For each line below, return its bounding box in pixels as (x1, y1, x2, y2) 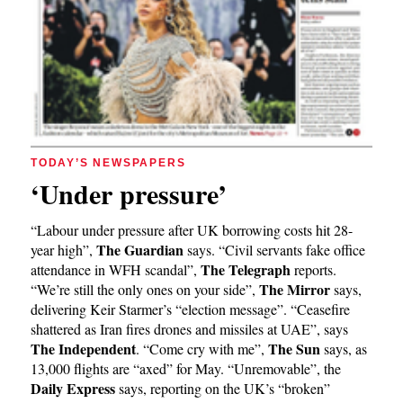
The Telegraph (201, 258, 291, 280)
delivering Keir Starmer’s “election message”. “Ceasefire (31, 299, 350, 318)
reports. (291, 259, 336, 279)
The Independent (31, 337, 136, 359)
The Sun (268, 337, 320, 359)
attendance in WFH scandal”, (31, 259, 201, 279)
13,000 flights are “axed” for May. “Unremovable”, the (31, 358, 341, 378)
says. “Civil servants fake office (184, 239, 365, 259)
